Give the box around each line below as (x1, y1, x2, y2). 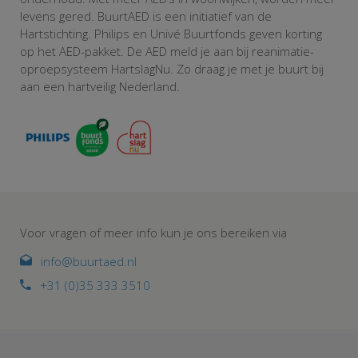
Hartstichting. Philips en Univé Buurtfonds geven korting (20, 26, 322, 42)
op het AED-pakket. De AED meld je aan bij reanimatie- (20, 43, 314, 60)
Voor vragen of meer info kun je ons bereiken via (20, 225, 287, 241)
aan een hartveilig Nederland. (20, 78, 180, 95)
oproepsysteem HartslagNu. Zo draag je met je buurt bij (20, 61, 324, 78)
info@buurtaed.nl (41, 253, 137, 270)
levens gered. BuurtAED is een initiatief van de (20, 8, 272, 25)
